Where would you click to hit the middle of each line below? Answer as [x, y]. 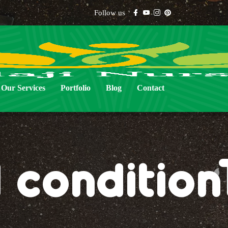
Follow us [109, 13]
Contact [151, 88]
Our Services [23, 88]
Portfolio [76, 88]
